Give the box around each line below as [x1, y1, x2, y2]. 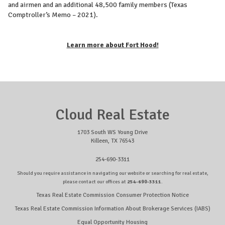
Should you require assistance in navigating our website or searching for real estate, [17, 170, 208, 177]
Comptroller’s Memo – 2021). [8, 11, 98, 20]
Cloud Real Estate [55, 105, 170, 125]
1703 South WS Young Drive [77, 129, 148, 137]
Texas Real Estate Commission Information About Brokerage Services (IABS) [15, 205, 210, 213]
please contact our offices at [62, 178, 127, 185]
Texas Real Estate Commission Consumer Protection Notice [36, 191, 189, 199]
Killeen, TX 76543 [91, 137, 134, 145]
